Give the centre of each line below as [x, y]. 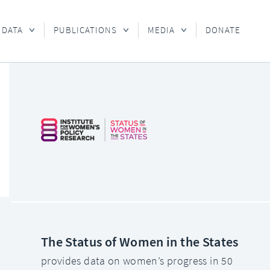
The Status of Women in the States [140, 242]
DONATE [223, 30]
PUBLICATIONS [86, 30]
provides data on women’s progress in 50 [137, 261]
